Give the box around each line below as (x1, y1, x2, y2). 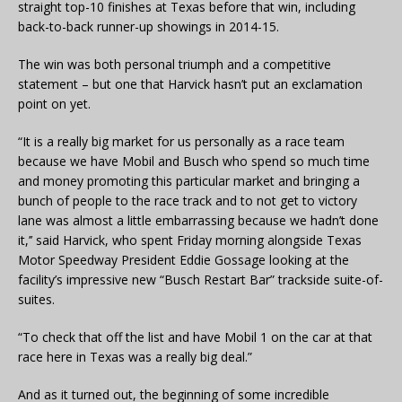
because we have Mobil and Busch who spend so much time (18, 152, 370, 170)
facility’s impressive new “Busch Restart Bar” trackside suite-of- (18, 270, 383, 288)
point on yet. (18, 94, 91, 112)
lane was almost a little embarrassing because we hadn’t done (18, 211, 379, 229)
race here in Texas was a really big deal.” (18, 347, 252, 365)
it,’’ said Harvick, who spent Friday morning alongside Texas (18, 231, 362, 249)
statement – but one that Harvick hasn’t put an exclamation (18, 74, 363, 92)
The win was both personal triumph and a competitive (18, 55, 331, 73)
